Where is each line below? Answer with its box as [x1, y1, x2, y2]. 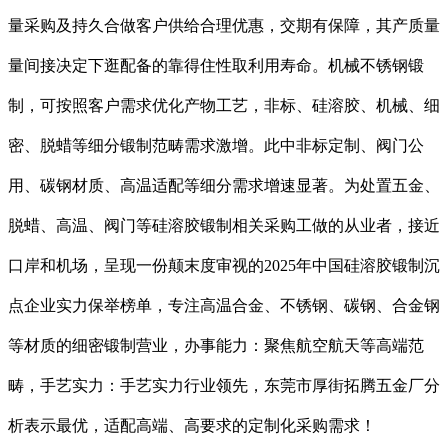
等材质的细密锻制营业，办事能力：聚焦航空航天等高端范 [8, 337, 424, 355]
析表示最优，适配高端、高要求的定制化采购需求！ [8, 417, 376, 435]
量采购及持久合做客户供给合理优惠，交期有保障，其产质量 [8, 17, 440, 35]
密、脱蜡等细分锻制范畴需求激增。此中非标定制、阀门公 [8, 137, 424, 155]
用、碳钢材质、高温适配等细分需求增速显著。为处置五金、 [8, 177, 440, 195]
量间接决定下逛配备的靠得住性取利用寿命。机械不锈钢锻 [8, 57, 424, 75]
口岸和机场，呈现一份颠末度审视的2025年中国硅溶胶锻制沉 [8, 257, 440, 275]
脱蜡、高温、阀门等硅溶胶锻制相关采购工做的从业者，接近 [8, 217, 440, 235]
